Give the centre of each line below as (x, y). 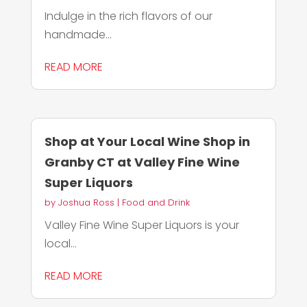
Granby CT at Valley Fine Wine (142, 162)
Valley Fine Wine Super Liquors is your (142, 225)
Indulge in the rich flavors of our (128, 16)
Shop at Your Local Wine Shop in (147, 142)
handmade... (78, 34)
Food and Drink (156, 203)
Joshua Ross (86, 203)
